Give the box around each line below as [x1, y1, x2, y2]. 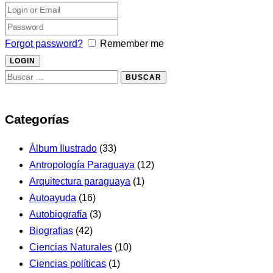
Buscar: [4, 71, 37, 82]
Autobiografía [29, 208, 87, 219]
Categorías [5, 112, 69, 126]
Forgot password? [5, 38, 83, 49]
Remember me [100, 38, 164, 49]
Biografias [29, 225, 73, 236]
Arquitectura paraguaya [29, 175, 130, 186]
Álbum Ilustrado [29, 143, 97, 154]
